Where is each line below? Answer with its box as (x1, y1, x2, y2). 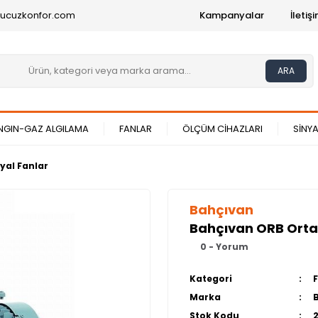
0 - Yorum (200, 241, 248, 253)
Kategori (190, 273, 232, 285)
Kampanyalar (199, 9, 264, 22)
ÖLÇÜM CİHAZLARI (182, 122, 263, 136)
